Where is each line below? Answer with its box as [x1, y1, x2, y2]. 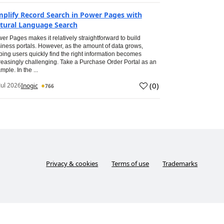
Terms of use [111, 159, 149, 168]
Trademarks [162, 159, 198, 168]
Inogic [20, 81, 38, 90]
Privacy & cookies [46, 159, 98, 168]
